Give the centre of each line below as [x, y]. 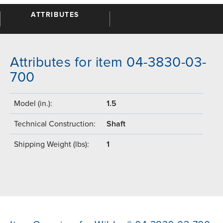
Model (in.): [33, 104]
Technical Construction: [55, 124]
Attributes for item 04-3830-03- [108, 62]
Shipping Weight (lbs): [52, 145]
